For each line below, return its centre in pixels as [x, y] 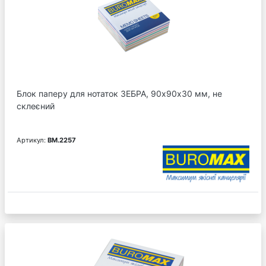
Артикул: [32, 140]
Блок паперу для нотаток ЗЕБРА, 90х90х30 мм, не [119, 93]
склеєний [36, 106]
